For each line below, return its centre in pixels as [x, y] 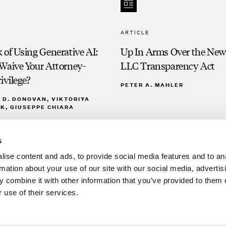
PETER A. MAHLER [152, 85]
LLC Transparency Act [168, 66]
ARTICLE [135, 32]
